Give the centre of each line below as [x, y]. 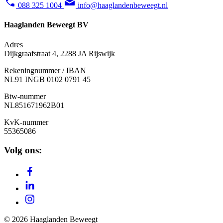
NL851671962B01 [34, 105]
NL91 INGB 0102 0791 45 [47, 79]
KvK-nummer [26, 122]
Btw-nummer [25, 96]
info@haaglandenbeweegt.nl [123, 5]
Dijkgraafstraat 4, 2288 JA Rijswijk [59, 53]
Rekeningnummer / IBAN [45, 70]
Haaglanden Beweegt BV [46, 25]
